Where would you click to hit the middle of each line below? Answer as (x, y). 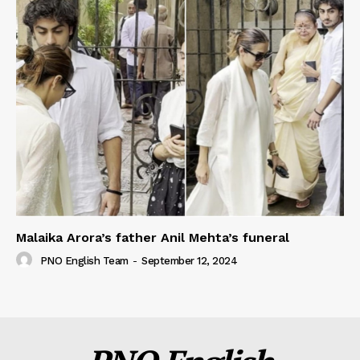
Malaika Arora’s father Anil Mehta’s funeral (153, 237)
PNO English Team (84, 261)
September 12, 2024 (189, 261)
